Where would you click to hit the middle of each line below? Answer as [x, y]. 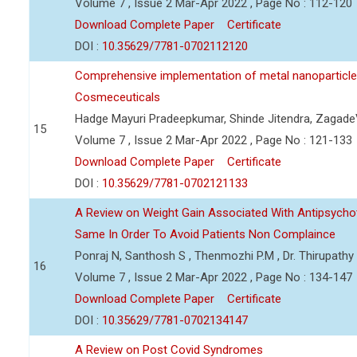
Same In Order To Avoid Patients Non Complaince [205, 234]
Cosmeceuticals [118, 97]
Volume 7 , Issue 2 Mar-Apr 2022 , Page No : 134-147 [214, 277]
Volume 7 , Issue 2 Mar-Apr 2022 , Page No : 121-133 [214, 140]
